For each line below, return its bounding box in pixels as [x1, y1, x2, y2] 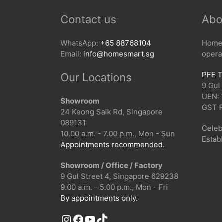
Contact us [60, 13, 116, 26]
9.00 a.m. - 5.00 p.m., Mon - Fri [60, 182, 168, 192]
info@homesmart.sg [83, 49, 154, 58]
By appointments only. [60, 193, 138, 203]
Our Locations [60, 71, 132, 84]
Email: [60, 49, 83, 58]
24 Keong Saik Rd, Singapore [60, 107, 163, 116]
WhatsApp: [60, 38, 100, 48]
